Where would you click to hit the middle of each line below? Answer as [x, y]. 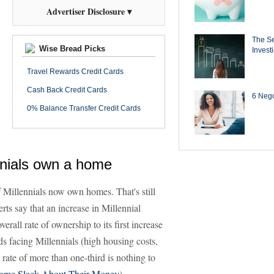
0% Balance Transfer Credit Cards [84, 108]
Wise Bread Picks [71, 49]
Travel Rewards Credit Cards [75, 72]
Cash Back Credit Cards [67, 90]
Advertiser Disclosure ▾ [89, 11]
